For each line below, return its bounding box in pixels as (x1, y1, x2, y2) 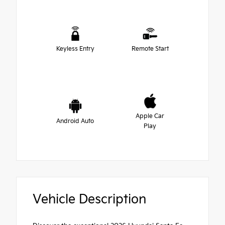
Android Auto (56, 118, 94, 126)
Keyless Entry (56, 45, 94, 53)
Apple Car (136, 113, 164, 121)
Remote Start (131, 45, 169, 53)
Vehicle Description (33, 192, 146, 208)
